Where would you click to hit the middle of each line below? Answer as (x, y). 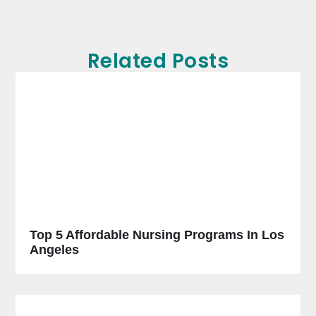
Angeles (55, 250)
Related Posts (158, 61)
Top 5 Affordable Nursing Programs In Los (157, 235)
